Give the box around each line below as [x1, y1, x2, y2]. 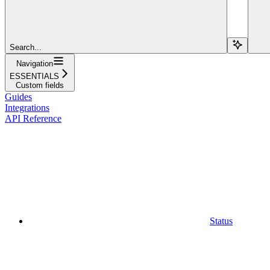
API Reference [5, 113, 61, 124]
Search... [10, 42, 42, 52]
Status [210, 215, 233, 226]
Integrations [5, 102, 49, 113]
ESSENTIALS [10, 71, 59, 81]
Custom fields [16, 80, 64, 90]
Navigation [16, 58, 53, 68]
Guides [5, 91, 32, 102]
